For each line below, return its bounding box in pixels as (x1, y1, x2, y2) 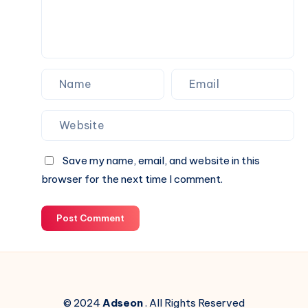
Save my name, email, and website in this (63, 153, 260, 167)
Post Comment (56, 212, 124, 223)
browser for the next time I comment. (41, 172, 223, 186)
